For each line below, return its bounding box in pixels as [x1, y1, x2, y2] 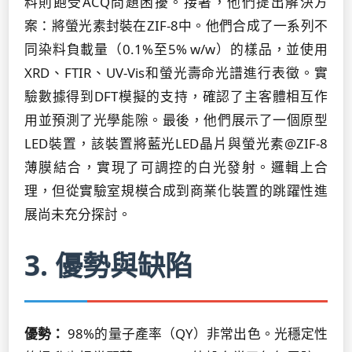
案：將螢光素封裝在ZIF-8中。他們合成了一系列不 [24, 16, 328, 35]
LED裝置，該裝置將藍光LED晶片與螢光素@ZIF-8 [24, 134, 328, 152]
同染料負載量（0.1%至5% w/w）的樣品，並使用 [24, 40, 328, 58]
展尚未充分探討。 [24, 205, 131, 223]
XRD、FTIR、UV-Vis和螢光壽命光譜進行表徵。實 [24, 64, 328, 82]
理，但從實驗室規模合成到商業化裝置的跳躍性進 [24, 181, 328, 200]
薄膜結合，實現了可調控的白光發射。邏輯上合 [24, 158, 328, 176]
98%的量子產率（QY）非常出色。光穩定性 [64, 324, 328, 343]
